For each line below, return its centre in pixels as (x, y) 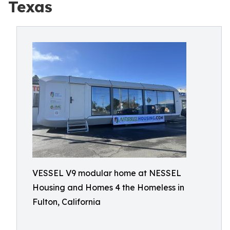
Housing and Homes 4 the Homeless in (108, 187)
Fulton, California (66, 202)
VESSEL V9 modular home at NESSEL (107, 173)
